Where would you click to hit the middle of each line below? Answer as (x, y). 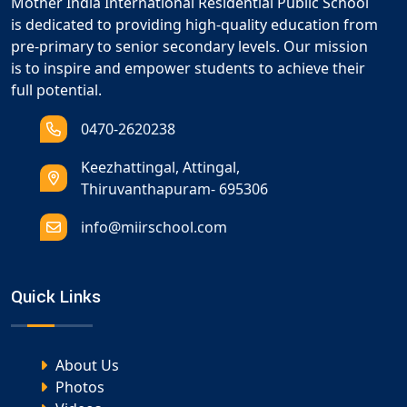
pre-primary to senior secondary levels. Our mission (189, 47)
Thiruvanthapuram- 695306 (174, 189)
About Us (85, 366)
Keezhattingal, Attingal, (160, 168)
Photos (78, 387)
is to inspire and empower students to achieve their (188, 69)
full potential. (56, 90)
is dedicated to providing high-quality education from (194, 25)
